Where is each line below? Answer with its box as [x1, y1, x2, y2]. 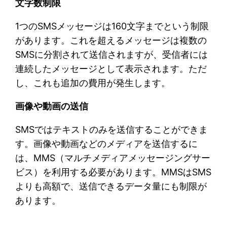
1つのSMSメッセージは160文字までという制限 [15, 20, 209, 31]
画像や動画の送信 [15, 100, 89, 111]
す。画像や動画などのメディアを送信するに [15, 138, 198, 149]
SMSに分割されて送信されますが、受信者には [15, 49, 208, 60]
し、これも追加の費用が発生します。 [15, 77, 171, 88]
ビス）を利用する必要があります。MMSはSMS [15, 166, 212, 177]
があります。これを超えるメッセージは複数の [15, 34, 207, 46]
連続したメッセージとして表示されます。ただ [15, 63, 207, 74]
